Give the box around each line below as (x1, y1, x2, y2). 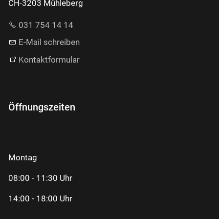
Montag (8, 152, 37, 162)
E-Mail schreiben (19, 37, 80, 47)
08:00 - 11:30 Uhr (8, 173, 72, 183)
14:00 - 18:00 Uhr (8, 193, 72, 203)
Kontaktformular (19, 54, 80, 65)
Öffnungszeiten (8, 101, 75, 113)
